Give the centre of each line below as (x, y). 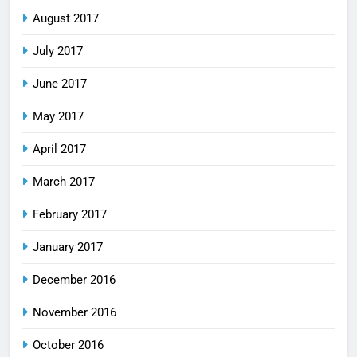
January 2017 (68, 247)
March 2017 (64, 181)
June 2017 (60, 83)
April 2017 (59, 149)
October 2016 (68, 345)
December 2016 (74, 279)
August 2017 (66, 18)
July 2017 (58, 51)
